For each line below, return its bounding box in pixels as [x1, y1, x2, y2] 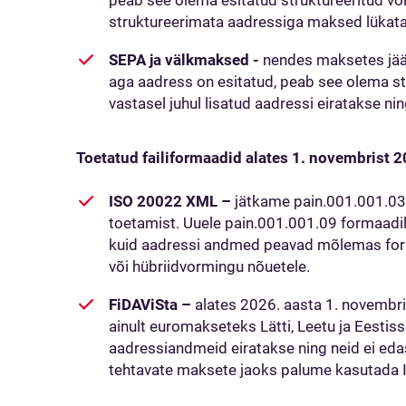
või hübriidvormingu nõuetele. [109, 257, 314, 275]
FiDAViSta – [109, 295, 191, 314]
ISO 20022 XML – [109, 192, 231, 210]
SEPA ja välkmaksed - [109, 51, 263, 69]
